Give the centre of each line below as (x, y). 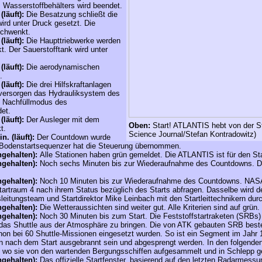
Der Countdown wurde (73, 137)
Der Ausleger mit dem (62, 120)
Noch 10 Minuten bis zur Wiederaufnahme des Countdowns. (142, 181)
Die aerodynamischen (62, 67)
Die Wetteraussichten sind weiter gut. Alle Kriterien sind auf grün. (150, 207)
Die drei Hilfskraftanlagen (68, 85)
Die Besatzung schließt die (71, 14)
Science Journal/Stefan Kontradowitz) (192, 134)
